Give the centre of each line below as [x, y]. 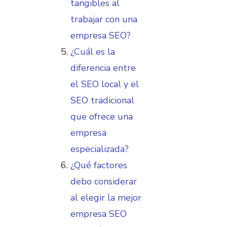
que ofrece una [102, 117]
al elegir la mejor [106, 198]
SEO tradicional [102, 101]
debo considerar [104, 182]
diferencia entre [103, 68]
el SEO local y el [105, 84]
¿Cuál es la [93, 52]
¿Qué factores [99, 165]
